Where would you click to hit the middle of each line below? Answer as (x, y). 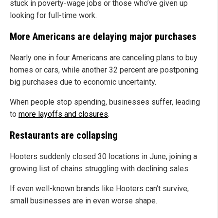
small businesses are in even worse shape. (83, 201)
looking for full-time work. (53, 16)
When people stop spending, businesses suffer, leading (105, 102)
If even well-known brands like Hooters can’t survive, (99, 189)
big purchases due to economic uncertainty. (83, 82)
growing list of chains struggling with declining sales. (100, 169)
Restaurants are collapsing (64, 136)
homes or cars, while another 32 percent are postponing (104, 70)
